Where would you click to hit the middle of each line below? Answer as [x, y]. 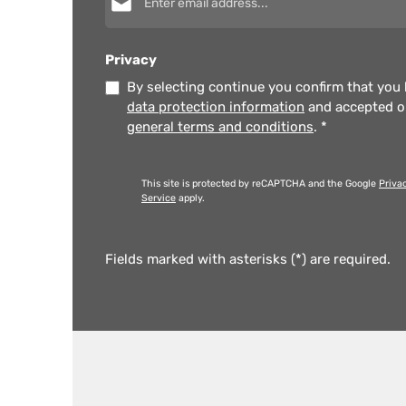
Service [159, 198]
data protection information [216, 107]
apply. [190, 198]
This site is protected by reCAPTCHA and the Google [260, 184]
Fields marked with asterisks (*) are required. [248, 259]
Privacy [131, 60]
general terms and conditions [220, 127]
